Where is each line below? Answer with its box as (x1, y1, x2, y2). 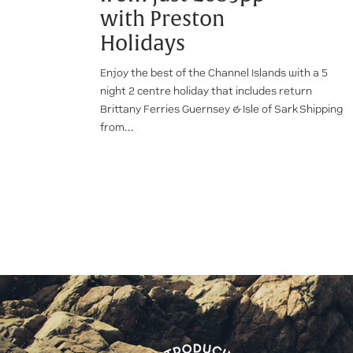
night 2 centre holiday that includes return (100, 84, 312, 97)
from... (100, 121, 134, 133)
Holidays (100, 30, 185, 57)
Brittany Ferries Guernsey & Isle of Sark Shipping (100, 102, 343, 115)
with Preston (100, 6, 225, 32)
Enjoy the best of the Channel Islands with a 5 (100, 66, 328, 79)
